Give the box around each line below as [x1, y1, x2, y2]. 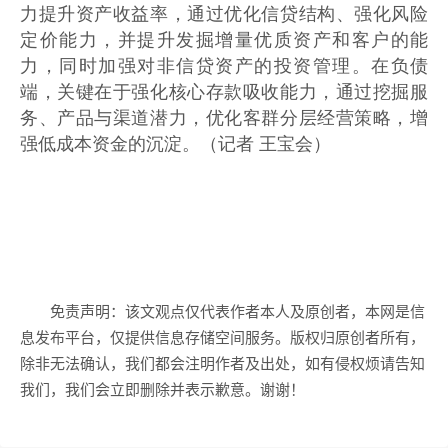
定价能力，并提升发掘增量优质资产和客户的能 [20, 24, 428, 51]
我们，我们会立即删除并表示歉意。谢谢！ [20, 377, 305, 399]
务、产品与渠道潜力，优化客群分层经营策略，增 [20, 102, 428, 129]
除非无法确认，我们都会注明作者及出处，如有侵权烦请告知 [20, 351, 425, 373]
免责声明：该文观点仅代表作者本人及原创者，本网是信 [50, 299, 425, 321]
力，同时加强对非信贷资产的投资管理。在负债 [20, 50, 428, 77]
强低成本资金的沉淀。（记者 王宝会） [20, 128, 331, 155]
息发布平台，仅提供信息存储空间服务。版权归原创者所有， [20, 325, 425, 347]
